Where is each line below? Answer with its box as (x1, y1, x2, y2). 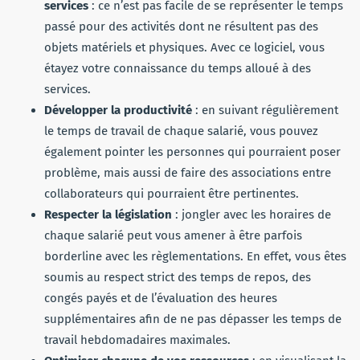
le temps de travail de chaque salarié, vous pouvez (44, 123, 318, 138)
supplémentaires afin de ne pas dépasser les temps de (44, 311, 342, 326)
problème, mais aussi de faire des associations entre (44, 165, 331, 180)
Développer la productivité (44, 102, 192, 117)
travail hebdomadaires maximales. (44, 332, 231, 347)
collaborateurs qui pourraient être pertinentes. (44, 186, 299, 201)
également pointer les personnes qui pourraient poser (44, 144, 341, 159)
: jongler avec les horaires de (172, 207, 331, 222)
